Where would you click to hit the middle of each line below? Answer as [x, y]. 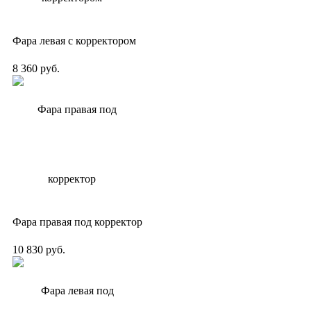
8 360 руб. [36, 68]
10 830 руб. [39, 249]
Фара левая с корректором [74, 40]
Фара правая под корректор [77, 221]
